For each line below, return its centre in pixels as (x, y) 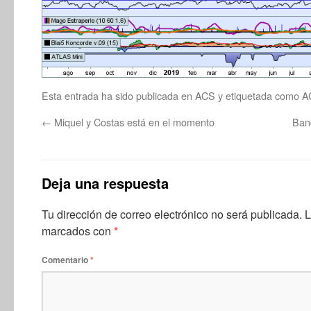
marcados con (78, 231)
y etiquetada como (259, 95)
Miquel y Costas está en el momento (133, 122)
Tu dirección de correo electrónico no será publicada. (172, 214)
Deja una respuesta (105, 183)
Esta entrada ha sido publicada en (118, 95)
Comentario (66, 260)
